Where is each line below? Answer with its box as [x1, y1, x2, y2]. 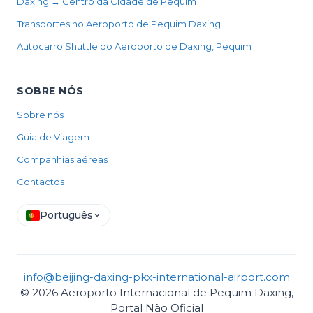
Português [40, 209, 93, 221]
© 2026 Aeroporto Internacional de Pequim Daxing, [20, 286, 293, 299]
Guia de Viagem [17, 131, 89, 143]
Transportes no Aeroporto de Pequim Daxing [17, 18, 221, 29]
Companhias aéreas [17, 154, 108, 165]
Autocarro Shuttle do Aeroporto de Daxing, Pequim [17, 41, 252, 52]
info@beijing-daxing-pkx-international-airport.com [23, 270, 290, 284]
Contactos [17, 176, 64, 187]
